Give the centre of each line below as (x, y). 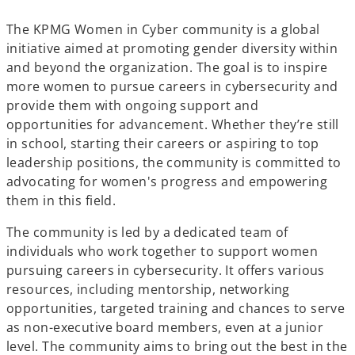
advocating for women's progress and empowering (167, 181)
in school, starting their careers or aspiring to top (163, 143)
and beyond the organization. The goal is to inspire (167, 67)
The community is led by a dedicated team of (147, 232)
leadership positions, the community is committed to (174, 162)
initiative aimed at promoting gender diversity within (172, 48)
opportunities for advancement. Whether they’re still (173, 124)
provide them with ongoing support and (133, 105)
